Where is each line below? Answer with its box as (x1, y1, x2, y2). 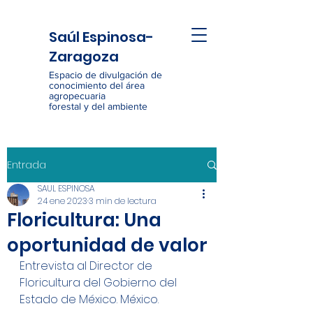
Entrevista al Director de (20, 258, 155, 274)
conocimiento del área (49, 80, 145, 91)
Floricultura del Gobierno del (20, 275, 180, 291)
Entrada (7, 157, 46, 172)
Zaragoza (49, 47, 119, 66)
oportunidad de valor (7, 233, 208, 258)
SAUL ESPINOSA (38, 182, 94, 194)
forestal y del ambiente (49, 101, 147, 112)
